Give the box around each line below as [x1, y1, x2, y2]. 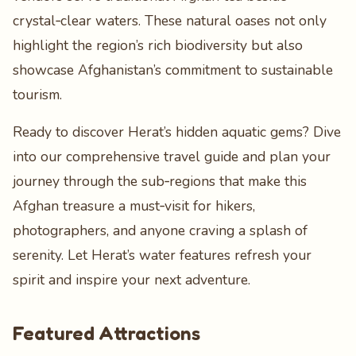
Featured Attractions [13, 322, 200, 345]
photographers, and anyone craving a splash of [13, 221, 308, 240]
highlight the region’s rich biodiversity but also [13, 36, 303, 55]
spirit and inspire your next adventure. [13, 270, 250, 289]
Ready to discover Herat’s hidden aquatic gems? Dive [13, 122, 341, 141]
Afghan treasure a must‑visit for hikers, [13, 196, 255, 215]
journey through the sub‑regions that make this [13, 172, 307, 191]
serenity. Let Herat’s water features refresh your [13, 246, 311, 265]
